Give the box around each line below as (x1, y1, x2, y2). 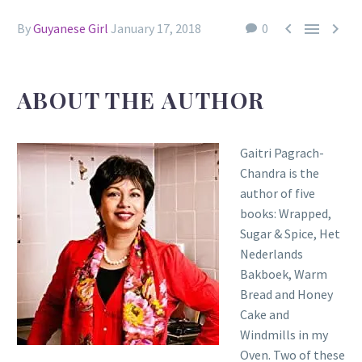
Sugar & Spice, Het (239, 225, 340, 242)
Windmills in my (239, 326, 328, 343)
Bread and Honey (239, 285, 333, 302)
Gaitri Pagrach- (239, 144, 324, 161)
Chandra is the (239, 164, 319, 181)
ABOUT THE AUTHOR (17, 85, 265, 115)
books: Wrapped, (239, 204, 331, 221)
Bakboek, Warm (239, 265, 327, 282)
